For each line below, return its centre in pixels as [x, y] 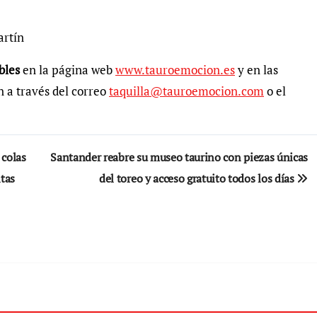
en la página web [69, 70]
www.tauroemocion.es [175, 70]
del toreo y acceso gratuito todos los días [198, 178]
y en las [257, 70]
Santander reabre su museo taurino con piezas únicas [179, 157]
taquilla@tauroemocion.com [186, 91]
